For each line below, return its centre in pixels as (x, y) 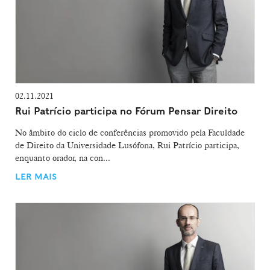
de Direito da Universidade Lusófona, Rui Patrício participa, (127, 145)
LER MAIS (36, 177)
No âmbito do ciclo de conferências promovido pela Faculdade (130, 132)
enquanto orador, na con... (63, 158)
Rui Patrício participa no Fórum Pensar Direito (126, 111)
